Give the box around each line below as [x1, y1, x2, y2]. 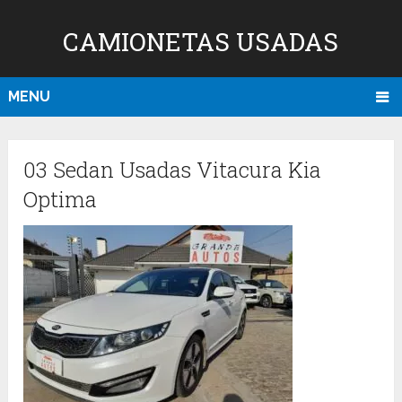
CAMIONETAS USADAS [63, 25, 339, 58]
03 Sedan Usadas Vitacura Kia [23, 155, 322, 185]
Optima [23, 185, 98, 214]
